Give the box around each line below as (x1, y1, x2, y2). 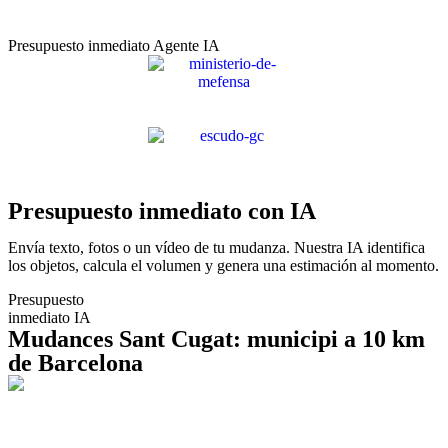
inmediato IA (8, 308, 91, 326)
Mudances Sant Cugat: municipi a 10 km (8, 325, 425, 352)
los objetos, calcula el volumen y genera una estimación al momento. (8, 256, 439, 274)
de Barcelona (8, 349, 143, 376)
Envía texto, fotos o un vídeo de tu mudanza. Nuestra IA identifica (8, 238, 425, 256)
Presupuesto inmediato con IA (8, 197, 316, 224)
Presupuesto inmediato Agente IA (8, 36, 220, 54)
